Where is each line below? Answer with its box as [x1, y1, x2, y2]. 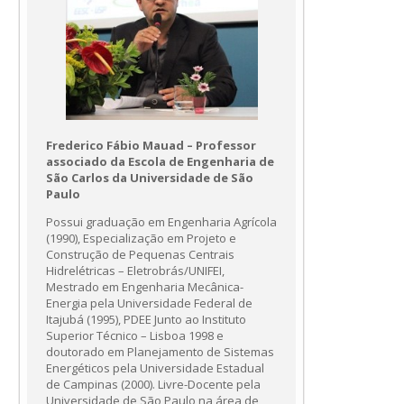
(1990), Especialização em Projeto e [46, 230, 236, 247]
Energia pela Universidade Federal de [46, 295, 252, 312]
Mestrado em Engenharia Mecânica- [46, 279, 243, 296]
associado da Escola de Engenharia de [46, 153, 274, 170]
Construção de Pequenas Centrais [46, 246, 234, 263]
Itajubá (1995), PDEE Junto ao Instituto [46, 311, 246, 328]
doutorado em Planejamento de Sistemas [46, 344, 274, 361]
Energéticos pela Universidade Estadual [46, 360, 264, 377]
